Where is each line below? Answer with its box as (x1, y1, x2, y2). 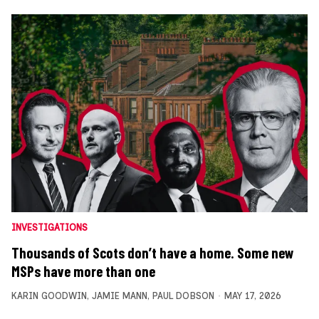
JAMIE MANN (92, 290, 147, 301)
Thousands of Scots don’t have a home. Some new (11, 244, 294, 261)
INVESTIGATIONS (11, 221, 88, 233)
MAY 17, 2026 (224, 290, 281, 301)
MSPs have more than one (11, 262, 155, 280)
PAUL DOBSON (152, 290, 214, 301)
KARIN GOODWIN (11, 290, 87, 301)
